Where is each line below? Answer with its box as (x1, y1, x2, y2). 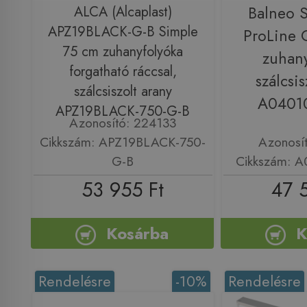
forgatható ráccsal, (69, 61, 177, 82)
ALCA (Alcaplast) (73, 1, 172, 22)
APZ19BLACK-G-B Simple (47, 21, 198, 42)
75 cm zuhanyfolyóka (62, 41, 183, 62)
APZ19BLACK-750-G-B (56, 101, 190, 121)
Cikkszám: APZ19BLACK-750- (40, 132, 206, 151)
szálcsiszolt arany (73, 81, 172, 101)
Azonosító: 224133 (69, 112, 176, 132)
